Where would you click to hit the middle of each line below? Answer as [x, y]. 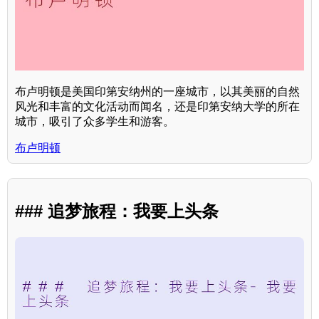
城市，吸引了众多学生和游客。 [95, 122]
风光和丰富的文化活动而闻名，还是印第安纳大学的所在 [157, 107]
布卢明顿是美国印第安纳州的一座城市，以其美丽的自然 [157, 92]
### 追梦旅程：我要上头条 [117, 211]
